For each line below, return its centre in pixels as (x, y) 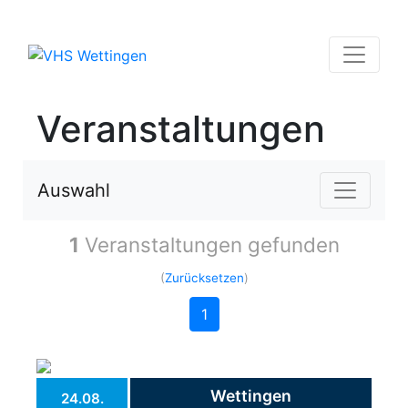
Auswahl (74, 190)
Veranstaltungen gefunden (209, 245)
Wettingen (251, 396)
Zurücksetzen (204, 278)
